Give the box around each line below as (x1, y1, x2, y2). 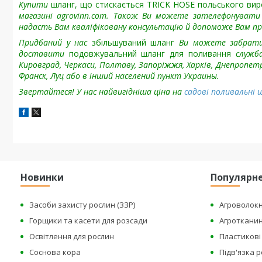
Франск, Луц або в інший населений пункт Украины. (19, 70, 219, 81)
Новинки (20, 171, 64, 184)
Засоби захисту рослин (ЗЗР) (29, 199, 136, 210)
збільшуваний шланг (91, 37, 175, 48)
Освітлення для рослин (29, 231, 115, 242)
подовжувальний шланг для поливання (68, 48, 231, 59)
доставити (19, 48, 69, 59)
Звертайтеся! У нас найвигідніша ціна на (19, 86, 184, 97)
